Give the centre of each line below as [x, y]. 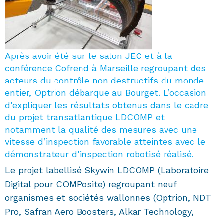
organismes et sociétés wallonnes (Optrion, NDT [108, 198]
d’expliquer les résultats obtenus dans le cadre [107, 105]
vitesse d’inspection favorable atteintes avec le [105, 142]
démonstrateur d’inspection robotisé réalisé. [99, 154]
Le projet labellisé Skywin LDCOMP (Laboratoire [107, 170]
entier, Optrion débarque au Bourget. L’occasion [106, 93]
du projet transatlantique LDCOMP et [85, 117]
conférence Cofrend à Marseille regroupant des [105, 68]
